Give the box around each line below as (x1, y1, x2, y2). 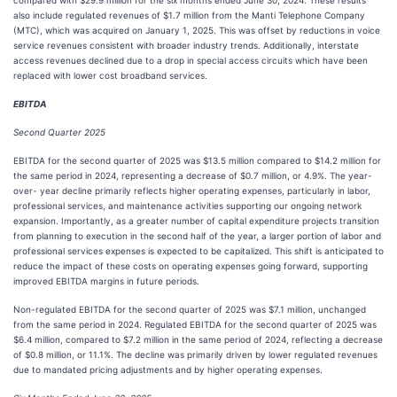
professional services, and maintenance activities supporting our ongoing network (13, 200, 362, 211)
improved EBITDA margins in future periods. (13, 276, 199, 286)
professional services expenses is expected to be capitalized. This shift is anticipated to (13, 245, 384, 256)
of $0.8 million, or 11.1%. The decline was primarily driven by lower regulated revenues (13, 349, 378, 360)
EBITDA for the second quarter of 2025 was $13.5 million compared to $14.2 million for (13, 155, 381, 166)
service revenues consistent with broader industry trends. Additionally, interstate (13, 40, 359, 51)
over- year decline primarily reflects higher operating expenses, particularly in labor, (13, 185, 370, 196)
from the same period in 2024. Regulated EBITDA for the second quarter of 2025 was (13, 319, 377, 330)
